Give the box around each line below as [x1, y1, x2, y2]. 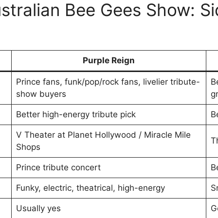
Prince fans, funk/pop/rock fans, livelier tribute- [16, 77, 200, 87]
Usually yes [16, 203, 61, 214]
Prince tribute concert [16, 163, 101, 173]
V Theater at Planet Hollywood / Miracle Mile [16, 130, 191, 140]
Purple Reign [83, 55, 135, 66]
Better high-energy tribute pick [16, 109, 136, 120]
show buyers [16, 89, 66, 99]
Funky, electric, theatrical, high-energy [16, 183, 165, 193]
